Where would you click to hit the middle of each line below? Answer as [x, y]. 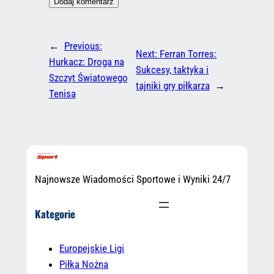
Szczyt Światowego [88, 78]
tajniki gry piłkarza [173, 86]
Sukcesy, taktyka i [172, 70]
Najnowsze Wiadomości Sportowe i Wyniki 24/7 [133, 180]
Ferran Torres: [188, 54]
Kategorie [55, 213]
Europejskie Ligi [92, 249]
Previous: [83, 46]
